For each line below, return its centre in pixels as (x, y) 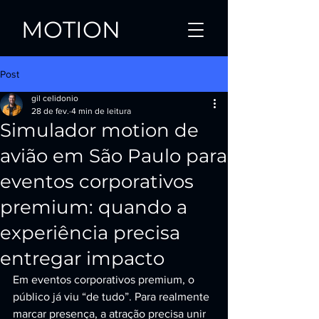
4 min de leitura (101, 111)
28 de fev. (50, 111)
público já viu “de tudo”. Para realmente (113, 297)
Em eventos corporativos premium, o (105, 279)
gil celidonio (55, 98)
